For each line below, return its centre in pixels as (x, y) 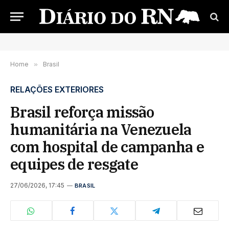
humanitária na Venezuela (101, 129)
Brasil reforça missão (82, 112)
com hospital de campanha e (107, 147)
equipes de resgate (74, 164)
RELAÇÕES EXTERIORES (57, 89)
